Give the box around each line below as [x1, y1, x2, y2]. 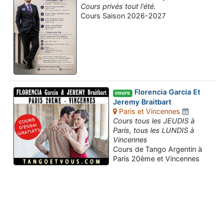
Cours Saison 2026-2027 [81, 11, 166, 20]
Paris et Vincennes [117, 107, 180, 116]
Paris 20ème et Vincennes [113, 154, 200, 163]
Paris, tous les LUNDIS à [113, 126, 194, 135]
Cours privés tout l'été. [81, 2, 156, 11]
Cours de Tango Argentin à [113, 145, 202, 154]
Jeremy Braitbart [113, 98, 171, 107]
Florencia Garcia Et [132, 88, 200, 97]
